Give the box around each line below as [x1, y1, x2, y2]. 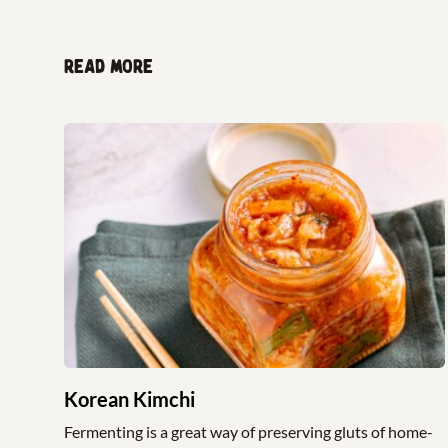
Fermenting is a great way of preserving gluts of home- [64, 421, 433, 441]
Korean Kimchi [64, 386, 195, 411]
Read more [64, 56, 153, 79]
